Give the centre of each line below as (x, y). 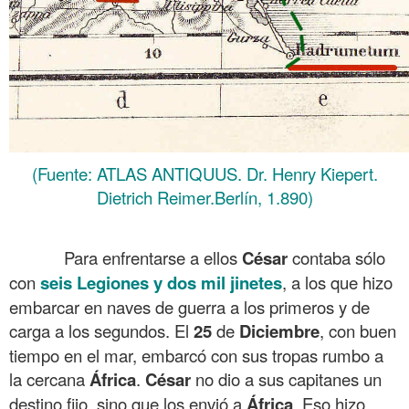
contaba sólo (336, 257)
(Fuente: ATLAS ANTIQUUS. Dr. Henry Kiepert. (204, 173)
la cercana (49, 378)
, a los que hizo (337, 282)
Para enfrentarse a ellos (126, 257)
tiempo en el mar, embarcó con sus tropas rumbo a (196, 355)
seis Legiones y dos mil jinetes (159, 282)
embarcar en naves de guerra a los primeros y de (189, 306)
